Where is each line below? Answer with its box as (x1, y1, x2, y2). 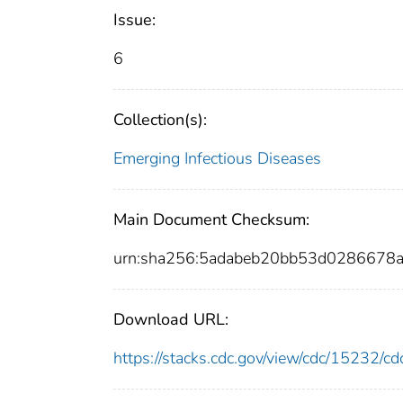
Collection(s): (113, 109, 207, 131)
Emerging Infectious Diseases (113, 148, 321, 170)
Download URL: (113, 309, 228, 331)
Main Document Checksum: (113, 209, 309, 231)
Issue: (113, 9, 156, 31)
